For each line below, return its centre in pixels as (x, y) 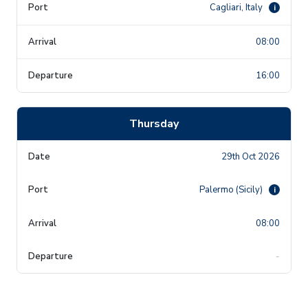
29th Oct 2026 (251, 156)
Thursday (154, 123)
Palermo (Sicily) (232, 189)
